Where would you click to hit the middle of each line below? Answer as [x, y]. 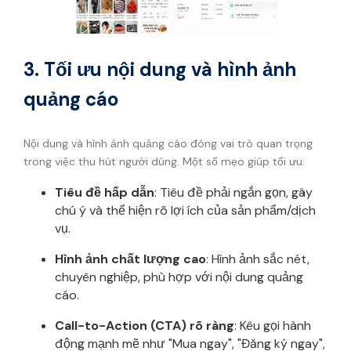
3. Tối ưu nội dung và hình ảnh [160, 69]
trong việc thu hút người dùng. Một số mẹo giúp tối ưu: [164, 162]
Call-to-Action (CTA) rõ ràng [145, 326]
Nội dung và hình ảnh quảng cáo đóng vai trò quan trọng [168, 144]
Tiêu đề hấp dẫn [105, 193]
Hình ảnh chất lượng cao [130, 259]
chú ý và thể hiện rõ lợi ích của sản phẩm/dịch [185, 211]
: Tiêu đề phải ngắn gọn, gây [233, 193]
